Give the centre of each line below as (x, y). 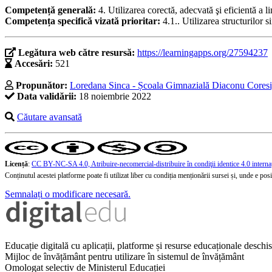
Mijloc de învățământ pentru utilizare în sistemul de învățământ (124, 257)
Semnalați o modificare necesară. (68, 194)
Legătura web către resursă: (78, 53)
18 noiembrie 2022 (114, 97)
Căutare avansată (49, 117)
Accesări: (34, 64)
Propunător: (42, 86)
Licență (16, 164)
